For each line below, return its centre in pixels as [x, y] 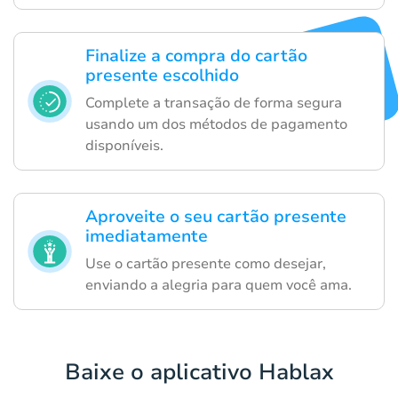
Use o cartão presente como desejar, [206, 264]
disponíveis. [124, 146]
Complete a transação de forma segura [214, 103]
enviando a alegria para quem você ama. [219, 286]
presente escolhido [162, 76]
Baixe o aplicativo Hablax [199, 373]
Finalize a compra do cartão [196, 56]
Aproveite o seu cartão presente [216, 217]
